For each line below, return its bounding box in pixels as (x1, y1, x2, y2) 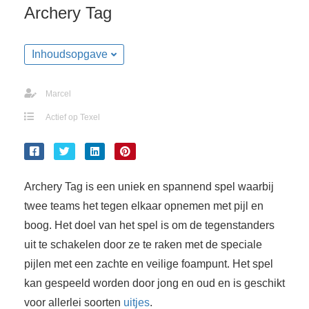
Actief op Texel (46, 112, 100, 122)
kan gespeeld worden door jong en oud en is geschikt (24, 277, 285, 289)
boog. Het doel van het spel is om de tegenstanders (24, 219, 275, 231)
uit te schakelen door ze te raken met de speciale (24, 238, 262, 250)
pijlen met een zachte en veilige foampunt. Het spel (24, 257, 273, 270)
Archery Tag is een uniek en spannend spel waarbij (24, 180, 274, 192)
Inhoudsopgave (32, 48, 108, 60)
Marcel (46, 88, 71, 99)
